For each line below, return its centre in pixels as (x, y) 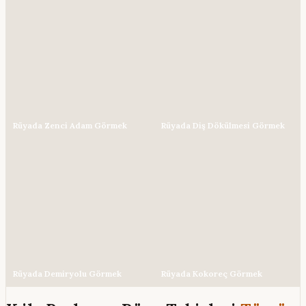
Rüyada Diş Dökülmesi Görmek (223, 126)
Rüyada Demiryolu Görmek (67, 273)
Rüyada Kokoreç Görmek (211, 273)
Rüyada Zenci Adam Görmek (70, 126)
